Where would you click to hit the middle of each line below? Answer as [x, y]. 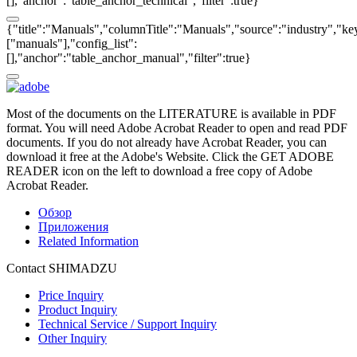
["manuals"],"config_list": [72, 44]
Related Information [88, 241]
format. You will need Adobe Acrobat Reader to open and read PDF [177, 128]
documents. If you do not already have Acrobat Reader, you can [167, 143]
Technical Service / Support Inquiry [127, 324]
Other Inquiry [73, 339]
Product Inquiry [78, 310]
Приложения [73, 227]
